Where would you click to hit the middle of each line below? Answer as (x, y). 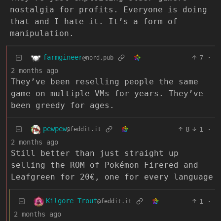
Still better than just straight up (95, 153)
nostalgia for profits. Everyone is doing (109, 9)
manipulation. (42, 33)
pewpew (55, 129)
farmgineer (63, 57)
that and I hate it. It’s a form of (94, 21)
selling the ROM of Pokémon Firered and (105, 165)
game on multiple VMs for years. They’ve (107, 93)
